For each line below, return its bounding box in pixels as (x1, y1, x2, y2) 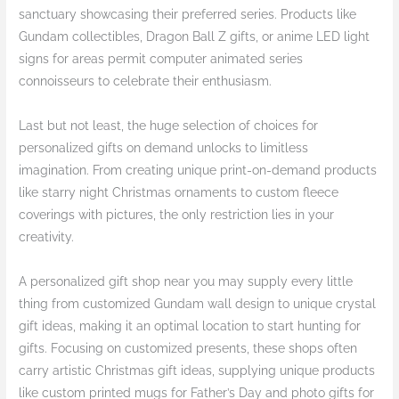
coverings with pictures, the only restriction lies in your (19, 208, 335, 223)
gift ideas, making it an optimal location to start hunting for (19, 319, 362, 334)
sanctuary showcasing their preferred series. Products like (19, 7, 357, 22)
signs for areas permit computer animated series (19, 52, 304, 67)
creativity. (19, 230, 75, 245)
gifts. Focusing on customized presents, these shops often (19, 341, 358, 356)
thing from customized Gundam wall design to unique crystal (19, 297, 377, 312)
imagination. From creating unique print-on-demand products (19, 163, 378, 178)
